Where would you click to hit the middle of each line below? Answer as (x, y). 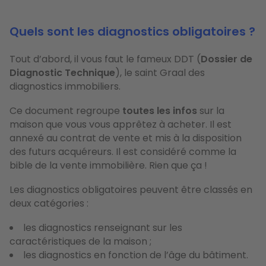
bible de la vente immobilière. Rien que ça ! (108, 165)
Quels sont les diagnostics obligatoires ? (132, 31)
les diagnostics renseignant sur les (103, 227)
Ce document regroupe (65, 110)
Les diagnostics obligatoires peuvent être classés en (131, 189)
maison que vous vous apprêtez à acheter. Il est (121, 124)
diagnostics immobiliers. (65, 86)
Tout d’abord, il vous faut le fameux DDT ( (105, 59)
